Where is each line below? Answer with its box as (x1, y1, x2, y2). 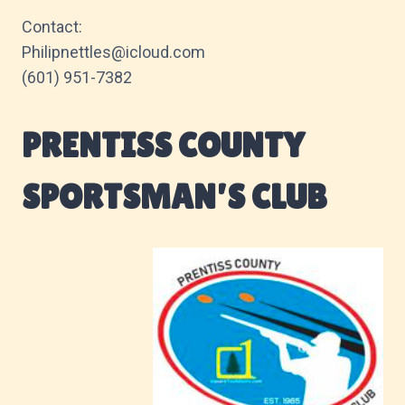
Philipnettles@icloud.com (22, 42, 205, 61)
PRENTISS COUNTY (22, 125, 304, 165)
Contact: (22, 16, 82, 36)
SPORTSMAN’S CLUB (22, 176, 326, 216)
